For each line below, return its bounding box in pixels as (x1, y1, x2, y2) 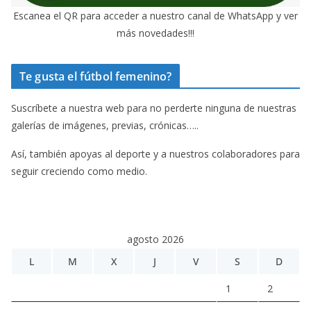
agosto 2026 (127, 232, 184, 246)
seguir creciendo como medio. (11, 164, 147, 178)
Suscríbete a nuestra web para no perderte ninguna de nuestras (11, 101, 296, 115)
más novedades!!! (117, 26, 194, 40)
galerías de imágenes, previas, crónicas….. (11, 118, 199, 132)
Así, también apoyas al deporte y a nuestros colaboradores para (11, 146, 300, 160)
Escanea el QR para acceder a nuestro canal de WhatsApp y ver (13, 8, 298, 22)
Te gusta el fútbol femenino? (19, 68, 172, 84)
